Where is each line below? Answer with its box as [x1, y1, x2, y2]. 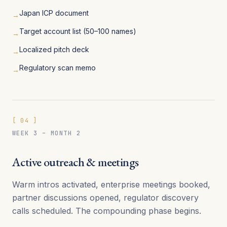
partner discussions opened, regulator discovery [12, 192, 199, 203]
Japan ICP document [19, 8, 89, 17]
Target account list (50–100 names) [19, 26, 136, 35]
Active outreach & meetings [12, 154, 139, 170]
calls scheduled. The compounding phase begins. [12, 205, 201, 216]
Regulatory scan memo [19, 63, 96, 72]
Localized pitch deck [19, 45, 89, 54]
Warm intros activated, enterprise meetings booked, [12, 179, 210, 190]
